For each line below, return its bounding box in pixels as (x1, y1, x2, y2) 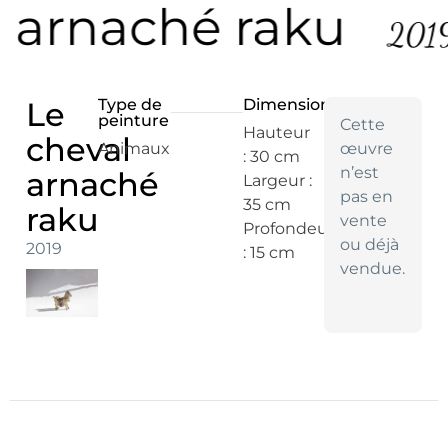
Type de (98, 95, 163, 114)
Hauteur (243, 123, 311, 142)
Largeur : (243, 171, 313, 190)
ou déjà (339, 235, 399, 254)
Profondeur (243, 219, 335, 238)
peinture (98, 111, 170, 130)
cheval (26, 130, 131, 169)
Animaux (98, 139, 171, 158)
